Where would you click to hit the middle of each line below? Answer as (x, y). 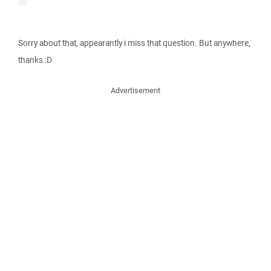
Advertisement (135, 90)
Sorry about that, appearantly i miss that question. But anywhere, (134, 43)
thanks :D (35, 60)
